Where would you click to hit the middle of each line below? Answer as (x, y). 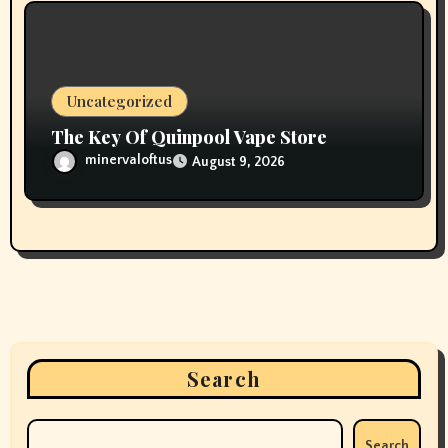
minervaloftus (129, 160)
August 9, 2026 (239, 161)
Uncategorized (120, 101)
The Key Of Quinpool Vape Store (189, 137)
